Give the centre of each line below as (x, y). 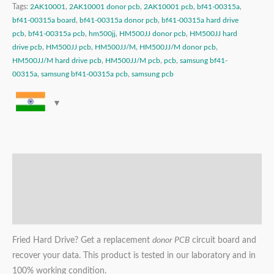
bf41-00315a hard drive (200, 20)
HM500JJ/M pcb (133, 60)
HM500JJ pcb (68, 47)
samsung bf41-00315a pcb (84, 74)
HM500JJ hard (213, 33)
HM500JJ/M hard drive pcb (57, 60)
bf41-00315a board (44, 20)
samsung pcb (153, 74)
